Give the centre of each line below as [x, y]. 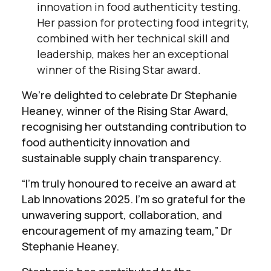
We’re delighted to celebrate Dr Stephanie [129, 95]
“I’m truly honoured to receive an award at [129, 183]
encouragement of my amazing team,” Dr [127, 230]
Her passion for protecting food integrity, [143, 22]
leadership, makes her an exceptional [133, 54]
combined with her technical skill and [133, 38]
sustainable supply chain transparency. [122, 158]
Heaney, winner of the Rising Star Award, [125, 110]
